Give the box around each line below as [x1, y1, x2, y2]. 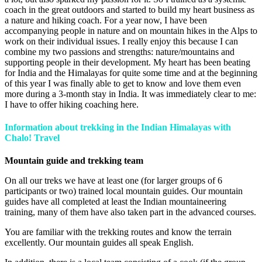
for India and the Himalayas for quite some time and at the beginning [5, 67, 257, 78]
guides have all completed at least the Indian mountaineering [5, 196, 226, 207]
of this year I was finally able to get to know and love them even [5, 78, 241, 88]
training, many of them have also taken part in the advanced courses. [5, 207, 256, 218]
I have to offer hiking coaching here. [5, 99, 139, 109]
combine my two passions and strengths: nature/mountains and [5, 46, 235, 57]
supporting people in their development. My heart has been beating [5, 57, 250, 67]
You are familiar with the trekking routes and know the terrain [5, 227, 232, 237]
